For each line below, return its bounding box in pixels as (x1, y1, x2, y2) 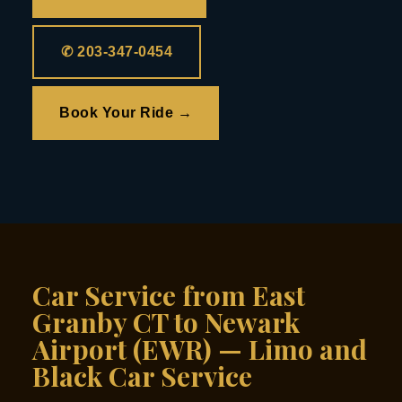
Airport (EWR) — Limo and (32, 331, 367, 368)
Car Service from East (32, 277, 305, 314)
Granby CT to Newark (32, 304, 300, 341)
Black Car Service (32, 358, 252, 395)
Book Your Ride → (59, 105, 192, 121)
